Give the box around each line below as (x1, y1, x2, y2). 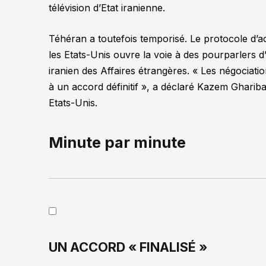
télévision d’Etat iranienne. (49, 2, 166, 14)
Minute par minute (49, 133, 186, 152)
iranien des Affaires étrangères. (49, 64, 193, 77)
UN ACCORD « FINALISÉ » (49, 239, 208, 255)
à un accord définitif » (49, 80, 147, 93)
